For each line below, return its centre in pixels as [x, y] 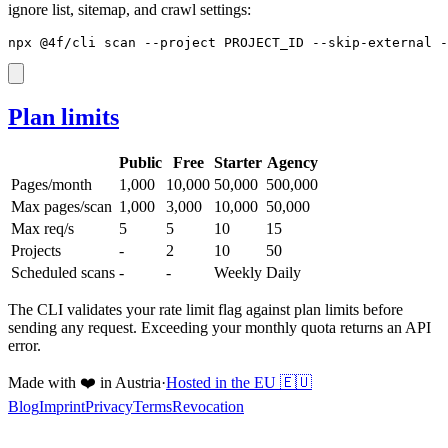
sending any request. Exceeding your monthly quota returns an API [219, 327]
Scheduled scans [63, 272]
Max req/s [42, 228]
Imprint [62, 406]
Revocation [208, 406]
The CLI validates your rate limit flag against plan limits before [205, 309]
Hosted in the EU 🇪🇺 [239, 382]
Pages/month [51, 184]
